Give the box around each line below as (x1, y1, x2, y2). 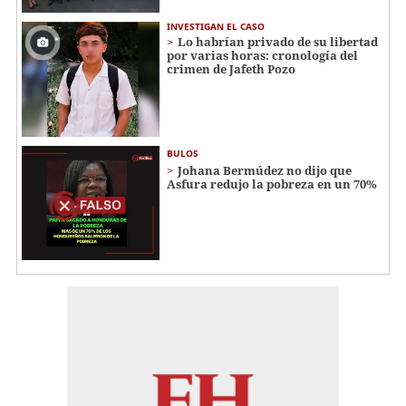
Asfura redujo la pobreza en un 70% (167, 175, 377, 192)
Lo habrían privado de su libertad (178, 34, 378, 51)
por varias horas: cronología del (167, 47, 358, 64)
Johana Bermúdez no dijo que (178, 161, 352, 179)
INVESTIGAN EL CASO (167, 20, 265, 34)
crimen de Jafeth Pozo (167, 61, 295, 78)
